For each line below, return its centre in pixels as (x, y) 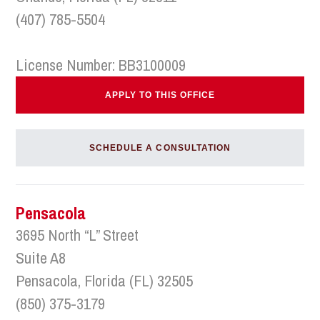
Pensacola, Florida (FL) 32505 (105, 281)
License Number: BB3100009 (101, 65)
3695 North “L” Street (77, 235)
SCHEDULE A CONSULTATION (160, 148)
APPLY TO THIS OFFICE (160, 95)
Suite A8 (41, 258)
